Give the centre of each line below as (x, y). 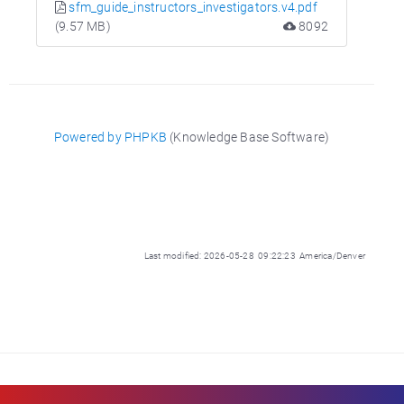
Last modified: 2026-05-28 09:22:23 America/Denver (255, 256)
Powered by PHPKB (110, 137)
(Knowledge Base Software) (248, 137)
